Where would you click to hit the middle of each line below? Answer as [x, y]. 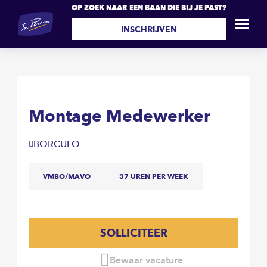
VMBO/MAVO [67, 176]
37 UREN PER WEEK [154, 176]
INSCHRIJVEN [149, 29]
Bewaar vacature [146, 260]
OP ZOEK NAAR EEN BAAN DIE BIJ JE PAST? [149, 7]
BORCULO [60, 144]
